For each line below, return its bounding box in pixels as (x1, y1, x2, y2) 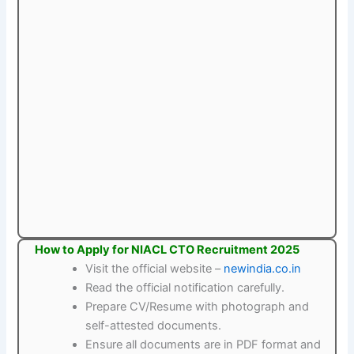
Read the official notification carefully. (85, 280, 285, 295)
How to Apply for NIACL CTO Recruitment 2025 (35, 242, 300, 257)
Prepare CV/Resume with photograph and (85, 299, 310, 314)
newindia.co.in (224, 261, 302, 276)
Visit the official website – (85, 261, 224, 276)
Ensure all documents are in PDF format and (85, 337, 322, 352)
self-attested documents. (85, 318, 222, 333)
